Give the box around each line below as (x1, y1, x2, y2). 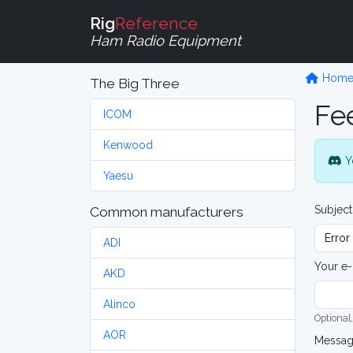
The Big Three (90, 76, 180, 91)
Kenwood (103, 139, 153, 151)
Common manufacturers (90, 204, 243, 220)
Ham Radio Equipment (90, 32, 241, 49)
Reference (115, 13, 198, 33)
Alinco (103, 298, 136, 310)
